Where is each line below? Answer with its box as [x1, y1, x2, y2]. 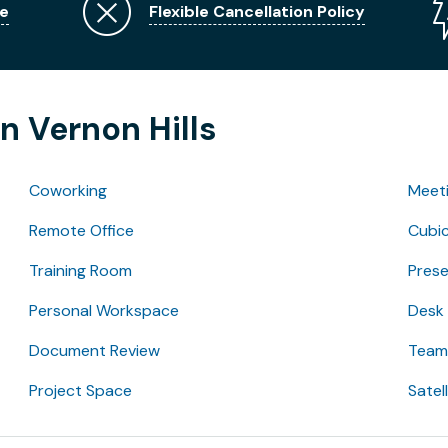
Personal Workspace [28, 300, 179, 322]
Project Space [28, 380, 132, 402]
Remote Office [28, 220, 134, 242]
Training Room [28, 260, 132, 282]
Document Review [28, 340, 160, 362]
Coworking [28, 180, 107, 202]
